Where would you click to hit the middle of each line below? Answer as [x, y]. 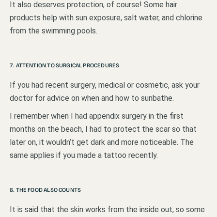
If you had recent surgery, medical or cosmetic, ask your [105, 85]
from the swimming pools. [54, 31]
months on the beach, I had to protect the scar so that [103, 129]
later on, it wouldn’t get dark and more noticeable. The [102, 142]
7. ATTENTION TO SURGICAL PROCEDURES [65, 65]
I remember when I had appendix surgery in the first [97, 116]
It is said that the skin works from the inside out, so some [107, 209]
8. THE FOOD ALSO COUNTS [46, 189]
